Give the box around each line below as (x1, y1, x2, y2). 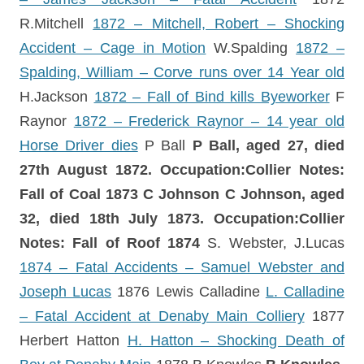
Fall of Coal (19, 186, 106, 202)
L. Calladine (265, 284, 345, 300)
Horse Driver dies (19, 137, 138, 154)
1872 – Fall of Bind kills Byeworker (93, 89, 330, 105)
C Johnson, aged (224, 186, 344, 202)
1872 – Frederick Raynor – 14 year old (73, 113, 344, 129)
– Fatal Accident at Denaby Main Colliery (19, 308, 305, 324)
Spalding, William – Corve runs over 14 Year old (19, 64, 344, 80)
